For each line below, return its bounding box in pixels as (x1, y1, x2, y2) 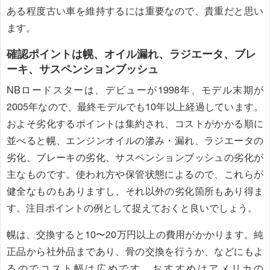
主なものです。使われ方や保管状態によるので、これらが (7, 168, 263, 181)
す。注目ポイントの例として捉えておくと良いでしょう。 (7, 201, 257, 215)
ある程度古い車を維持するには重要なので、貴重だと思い (7, 4, 263, 17)
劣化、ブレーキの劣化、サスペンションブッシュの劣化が (7, 151, 263, 164)
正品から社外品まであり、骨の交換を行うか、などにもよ (7, 245, 263, 258)
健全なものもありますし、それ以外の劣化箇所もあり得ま (7, 184, 263, 198)
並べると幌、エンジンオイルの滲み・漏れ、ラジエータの (7, 134, 263, 147)
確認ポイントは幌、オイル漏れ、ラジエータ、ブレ (7, 46, 256, 61)
